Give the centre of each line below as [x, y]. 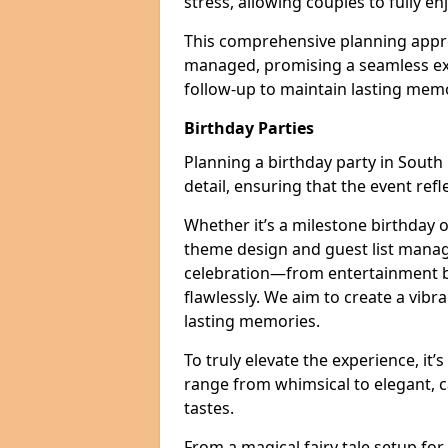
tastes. [209, 408]
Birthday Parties [249, 128]
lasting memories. [252, 321]
